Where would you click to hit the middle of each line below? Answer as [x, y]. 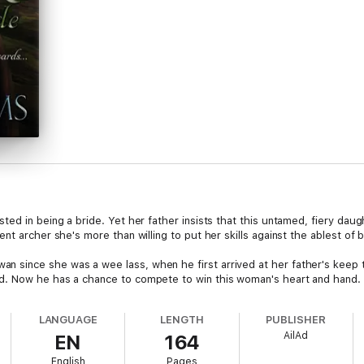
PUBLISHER [296, 320]
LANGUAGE [68, 320]
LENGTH [182, 320]
